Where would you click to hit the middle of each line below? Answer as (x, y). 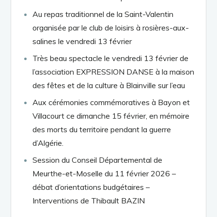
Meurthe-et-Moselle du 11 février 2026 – (104, 173)
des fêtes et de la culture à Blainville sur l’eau (109, 85)
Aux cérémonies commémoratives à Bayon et (111, 102)
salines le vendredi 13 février (82, 41)
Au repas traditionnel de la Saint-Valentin (103, 14)
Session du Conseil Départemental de (98, 160)
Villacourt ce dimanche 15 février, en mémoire (111, 116)
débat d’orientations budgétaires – (91, 187)
